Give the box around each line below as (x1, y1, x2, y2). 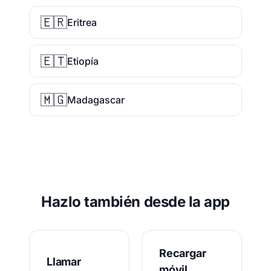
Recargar (159, 247, 206, 260)
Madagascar (67, 94, 125, 106)
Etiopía (67, 55, 99, 67)
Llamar (47, 255, 81, 268)
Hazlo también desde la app (41, 193, 230, 211)
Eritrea (67, 16, 97, 28)
